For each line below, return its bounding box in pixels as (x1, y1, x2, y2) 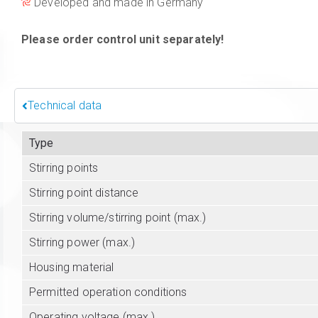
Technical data (28, 99, 102, 113)
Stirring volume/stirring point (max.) (29, 211, 207, 225)
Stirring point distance (29, 186, 139, 200)
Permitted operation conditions (29, 285, 187, 300)
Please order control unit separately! (21, 33, 224, 47)
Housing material (29, 261, 114, 275)
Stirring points (29, 161, 99, 175)
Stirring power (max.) (29, 236, 136, 250)
